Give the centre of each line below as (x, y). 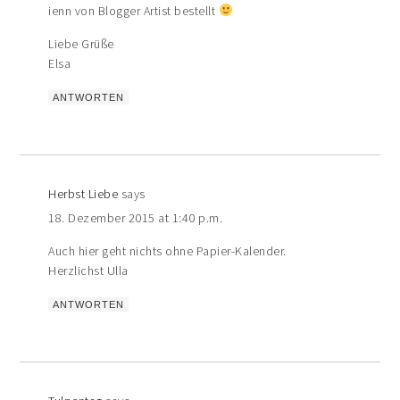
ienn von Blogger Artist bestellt (133, 10)
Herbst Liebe (83, 193)
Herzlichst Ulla (88, 270)
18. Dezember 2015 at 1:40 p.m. (136, 217)
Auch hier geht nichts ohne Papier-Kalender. (167, 250)
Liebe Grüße (81, 43)
